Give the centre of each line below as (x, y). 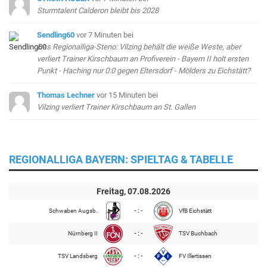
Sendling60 (56, 35)
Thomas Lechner (66, 95)
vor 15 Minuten (122, 95)
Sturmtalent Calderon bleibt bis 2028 (98, 10)
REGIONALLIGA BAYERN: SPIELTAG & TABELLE (121, 159)
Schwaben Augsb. (73, 210)
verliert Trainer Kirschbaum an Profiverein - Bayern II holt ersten (143, 58)
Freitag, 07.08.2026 (133, 191)
